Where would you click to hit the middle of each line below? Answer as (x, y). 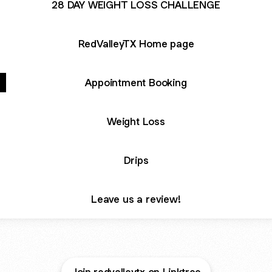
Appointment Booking (136, 82)
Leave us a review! (136, 199)
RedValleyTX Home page (136, 43)
